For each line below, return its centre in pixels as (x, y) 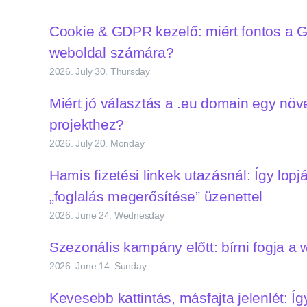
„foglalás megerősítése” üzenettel (158, 196)
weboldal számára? (114, 52)
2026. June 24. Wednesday (107, 215)
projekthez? (89, 124)
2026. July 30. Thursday (100, 71)
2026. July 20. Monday (97, 143)
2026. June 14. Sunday (98, 266)
